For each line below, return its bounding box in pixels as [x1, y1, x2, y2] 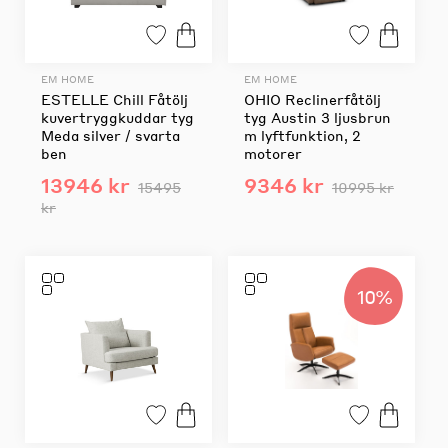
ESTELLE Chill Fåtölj [41, 89, 188, 108]
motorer [243, 143, 302, 162]
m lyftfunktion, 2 [243, 125, 361, 144]
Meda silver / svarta [41, 125, 180, 144]
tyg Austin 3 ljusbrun [243, 107, 391, 126]
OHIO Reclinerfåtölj [243, 89, 381, 108]
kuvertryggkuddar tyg [41, 107, 194, 126]
